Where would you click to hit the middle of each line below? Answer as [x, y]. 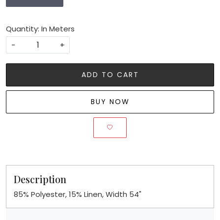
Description [40, 179]
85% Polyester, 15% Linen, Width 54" [78, 194]
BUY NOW [110, 101]
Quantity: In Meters [40, 28]
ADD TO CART [110, 74]
